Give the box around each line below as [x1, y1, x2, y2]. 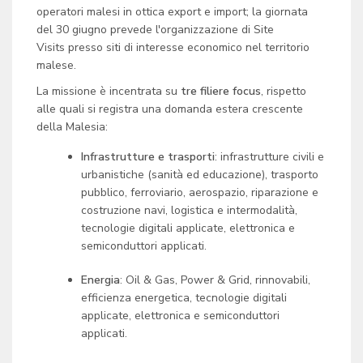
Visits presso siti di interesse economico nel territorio [36, 40, 310, 55]
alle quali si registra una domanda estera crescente [36, 101, 303, 117]
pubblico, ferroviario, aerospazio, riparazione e [81, 185, 318, 200]
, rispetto [261, 83, 306, 99]
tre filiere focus [181, 83, 261, 99]
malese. [36, 58, 76, 73]
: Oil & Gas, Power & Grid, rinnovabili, [120, 272, 310, 288]
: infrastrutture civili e [215, 149, 324, 164]
